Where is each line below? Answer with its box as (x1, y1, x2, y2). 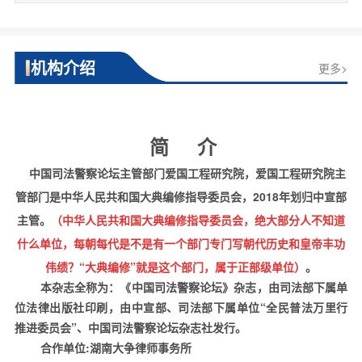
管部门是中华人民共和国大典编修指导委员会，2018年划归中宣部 (15, 187, 347, 204)
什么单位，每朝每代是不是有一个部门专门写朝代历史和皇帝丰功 (17, 234, 345, 251)
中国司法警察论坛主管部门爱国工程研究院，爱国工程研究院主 (16, 164, 346, 181)
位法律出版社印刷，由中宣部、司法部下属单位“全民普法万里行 (14, 298, 348, 315)
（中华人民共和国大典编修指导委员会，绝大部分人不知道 (51, 211, 345, 228)
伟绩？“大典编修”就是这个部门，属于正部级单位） (45, 258, 305, 275)
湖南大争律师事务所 (89, 339, 192, 356)
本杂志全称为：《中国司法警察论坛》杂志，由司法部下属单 (40, 278, 348, 295)
